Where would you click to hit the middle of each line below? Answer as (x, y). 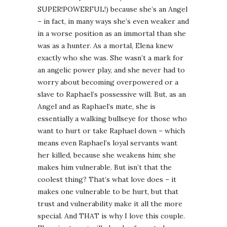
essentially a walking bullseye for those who (112, 119)
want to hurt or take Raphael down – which (111, 131)
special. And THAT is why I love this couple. (111, 216)
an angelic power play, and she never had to (111, 70)
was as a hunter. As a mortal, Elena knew (105, 46)
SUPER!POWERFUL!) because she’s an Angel (112, 9)
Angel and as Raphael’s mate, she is (97, 107)
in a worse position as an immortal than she (112, 34)
